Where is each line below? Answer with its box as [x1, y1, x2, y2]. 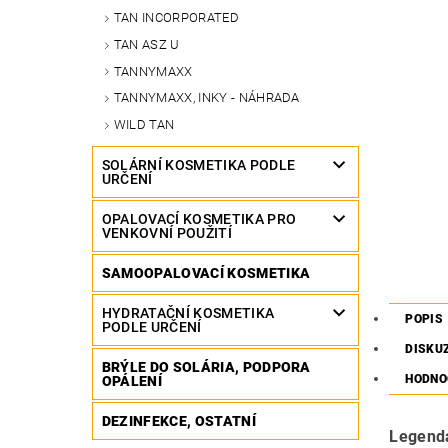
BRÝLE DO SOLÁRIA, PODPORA [101, 359, 311, 376]
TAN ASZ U [113, 36, 180, 52]
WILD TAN [113, 117, 175, 133]
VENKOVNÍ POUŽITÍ [101, 225, 232, 242]
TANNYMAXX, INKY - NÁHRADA [113, 90, 300, 106]
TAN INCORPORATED [113, 10, 239, 26]
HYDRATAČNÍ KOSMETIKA [101, 305, 275, 322]
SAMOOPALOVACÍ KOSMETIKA [101, 265, 311, 282]
